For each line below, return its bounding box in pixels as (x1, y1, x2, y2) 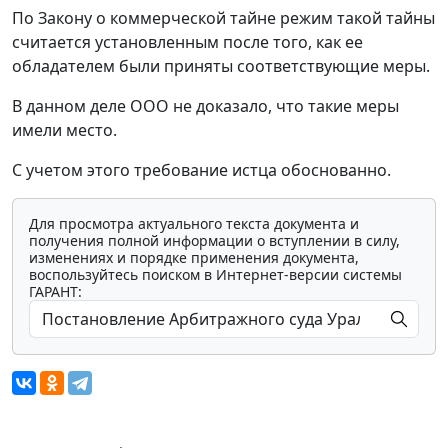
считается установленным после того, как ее (12, 31, 363, 53)
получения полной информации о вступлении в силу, (29, 231, 400, 250)
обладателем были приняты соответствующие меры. (12, 55, 430, 77)
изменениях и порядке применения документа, (29, 248, 359, 267)
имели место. (12, 119, 117, 141)
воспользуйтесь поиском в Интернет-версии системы (29, 265, 402, 284)
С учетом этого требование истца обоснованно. (12, 159, 391, 181)
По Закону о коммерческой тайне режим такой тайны (12, 7, 435, 29)
